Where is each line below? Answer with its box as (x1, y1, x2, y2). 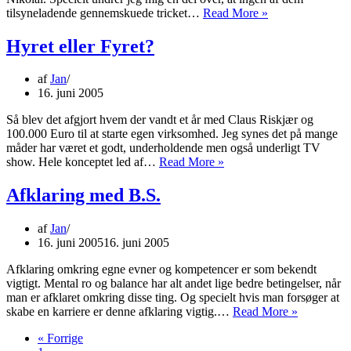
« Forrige (38, 331, 83, 346)
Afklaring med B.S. (6, 185, 161, 206)
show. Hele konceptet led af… (6, 155, 159, 169)
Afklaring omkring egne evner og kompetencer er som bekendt (6, 262, 317, 277)
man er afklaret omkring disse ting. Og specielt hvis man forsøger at (6, 291, 339, 305)
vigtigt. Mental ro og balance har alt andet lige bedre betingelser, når (6, 277, 341, 291)
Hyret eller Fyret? (6, 35, 154, 56)
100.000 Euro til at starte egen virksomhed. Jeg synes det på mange (6, 127, 338, 141)
